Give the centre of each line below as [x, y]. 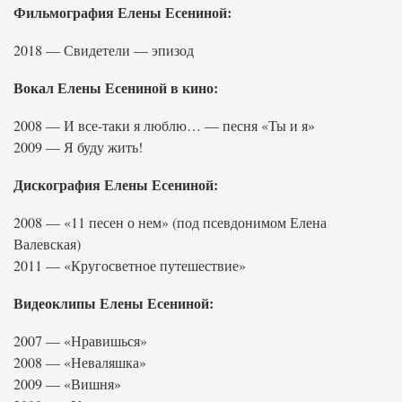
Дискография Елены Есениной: [116, 184]
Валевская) [47, 244]
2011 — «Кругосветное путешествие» [130, 265]
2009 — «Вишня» [67, 384]
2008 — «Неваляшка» [80, 362]
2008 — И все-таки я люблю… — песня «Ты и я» [164, 125]
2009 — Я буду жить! [78, 147]
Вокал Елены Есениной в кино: [116, 87]
